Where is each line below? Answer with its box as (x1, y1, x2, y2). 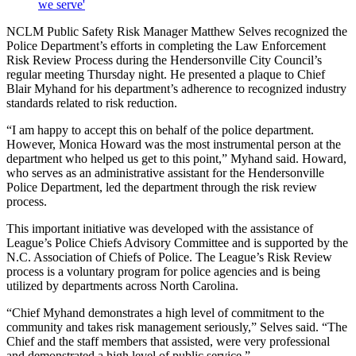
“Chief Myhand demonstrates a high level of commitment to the (6, 306, 324, 320)
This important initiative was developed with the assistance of (6, 222, 313, 236)
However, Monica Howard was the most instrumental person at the (6, 137, 341, 152)
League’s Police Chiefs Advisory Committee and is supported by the (6, 236, 348, 250)
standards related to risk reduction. (6, 96, 177, 110)
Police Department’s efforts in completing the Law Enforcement (6, 39, 326, 53)
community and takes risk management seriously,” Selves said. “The (6, 320, 347, 335)
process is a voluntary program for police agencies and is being (6, 265, 320, 279)
